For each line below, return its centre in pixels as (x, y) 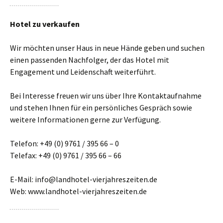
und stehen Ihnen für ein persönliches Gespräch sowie (101, 107)
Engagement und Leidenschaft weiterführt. (83, 71)
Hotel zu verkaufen (45, 24)
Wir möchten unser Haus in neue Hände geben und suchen (107, 48)
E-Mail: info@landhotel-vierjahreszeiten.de (84, 179)
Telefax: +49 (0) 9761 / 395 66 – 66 (66, 155)
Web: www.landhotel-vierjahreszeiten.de (78, 191)
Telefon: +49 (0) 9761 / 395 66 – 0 (64, 143)
